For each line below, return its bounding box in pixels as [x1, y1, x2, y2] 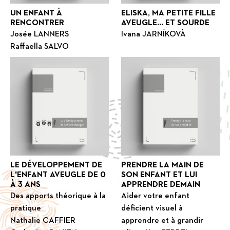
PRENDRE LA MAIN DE [121, 161, 204, 170]
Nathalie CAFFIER [10, 217, 75, 225]
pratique [10, 204, 41, 213]
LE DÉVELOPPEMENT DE [10, 161, 102, 170]
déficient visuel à [121, 204, 183, 213]
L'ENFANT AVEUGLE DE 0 [10, 171, 106, 180]
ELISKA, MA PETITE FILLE [121, 9, 216, 18]
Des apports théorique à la [10, 192, 106, 201]
